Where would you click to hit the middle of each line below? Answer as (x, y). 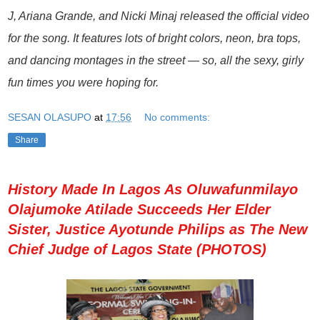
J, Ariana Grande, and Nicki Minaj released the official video (159, 16)
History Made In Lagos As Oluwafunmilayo (153, 189)
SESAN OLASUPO (50, 117)
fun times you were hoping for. (83, 83)
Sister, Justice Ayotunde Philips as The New (158, 229)
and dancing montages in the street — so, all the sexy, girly (156, 61)
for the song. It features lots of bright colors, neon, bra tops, (154, 39)
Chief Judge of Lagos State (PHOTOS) (137, 249)
